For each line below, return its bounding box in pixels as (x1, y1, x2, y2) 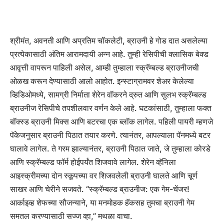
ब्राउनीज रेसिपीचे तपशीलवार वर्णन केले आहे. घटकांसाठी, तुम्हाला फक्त (10, 103, 211, 113)
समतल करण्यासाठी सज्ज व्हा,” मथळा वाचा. (10, 211, 132, 221)
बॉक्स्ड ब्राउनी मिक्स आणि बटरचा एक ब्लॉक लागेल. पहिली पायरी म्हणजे (10, 116, 213, 127)
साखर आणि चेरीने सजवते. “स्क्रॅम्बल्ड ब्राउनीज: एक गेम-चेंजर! (10, 184, 189, 194)
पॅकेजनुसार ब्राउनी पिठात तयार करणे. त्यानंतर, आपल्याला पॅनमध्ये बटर (10, 130, 210, 140)
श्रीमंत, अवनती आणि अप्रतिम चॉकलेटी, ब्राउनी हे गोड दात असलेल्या (10, 35, 207, 46)
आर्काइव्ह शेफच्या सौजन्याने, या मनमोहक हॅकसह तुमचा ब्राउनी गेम (10, 197, 194, 208)
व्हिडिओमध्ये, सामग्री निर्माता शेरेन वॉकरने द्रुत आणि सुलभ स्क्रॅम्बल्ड (10, 89, 206, 100)
